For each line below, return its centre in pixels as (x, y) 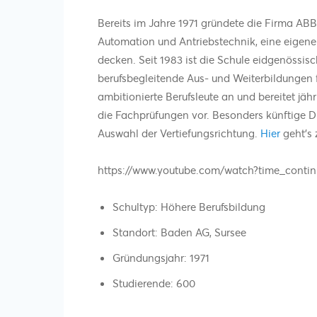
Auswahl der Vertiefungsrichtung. (179, 133)
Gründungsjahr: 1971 (161, 257)
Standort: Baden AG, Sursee (179, 232)
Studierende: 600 (154, 283)
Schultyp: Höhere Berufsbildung (189, 206)
